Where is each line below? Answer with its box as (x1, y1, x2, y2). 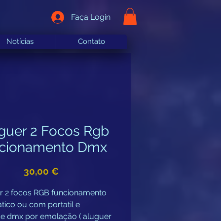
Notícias (6, 37, 34, 46)
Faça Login (71, 12, 110, 22)
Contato (77, 37, 105, 46)
